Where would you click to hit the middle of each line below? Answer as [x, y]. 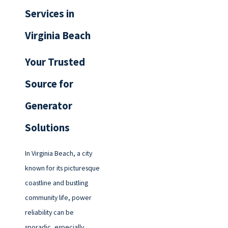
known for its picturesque [62, 168]
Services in [49, 14]
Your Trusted [55, 62]
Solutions [47, 127]
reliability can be [49, 212]
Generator [48, 106]
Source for [49, 84]
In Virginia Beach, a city [58, 153]
